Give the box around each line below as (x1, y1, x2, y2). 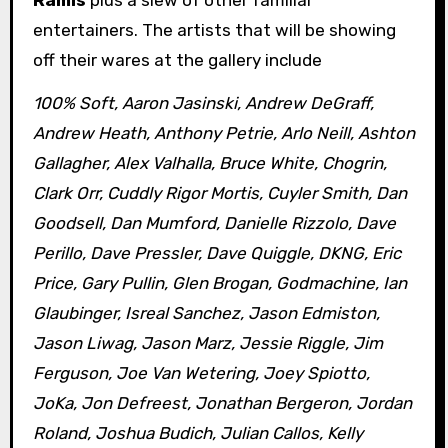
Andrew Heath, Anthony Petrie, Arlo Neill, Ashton (32, 123, 415, 144)
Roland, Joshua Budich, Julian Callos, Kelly (32, 423, 363, 444)
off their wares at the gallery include (32, 50, 322, 71)
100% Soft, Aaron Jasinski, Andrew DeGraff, (32, 93, 374, 114)
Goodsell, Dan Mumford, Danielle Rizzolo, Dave (32, 213, 396, 234)
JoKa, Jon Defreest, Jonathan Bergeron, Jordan (32, 393, 412, 414)
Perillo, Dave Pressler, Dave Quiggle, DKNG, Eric (32, 243, 401, 264)
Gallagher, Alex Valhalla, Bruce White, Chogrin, (32, 153, 387, 174)
